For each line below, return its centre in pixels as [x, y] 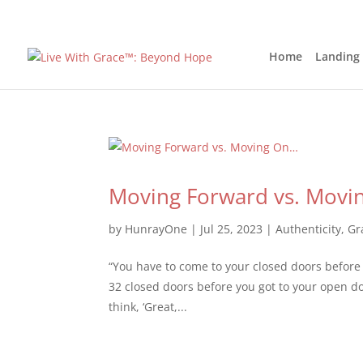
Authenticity [309, 229]
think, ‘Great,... [148, 307]
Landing [337, 56]
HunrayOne [156, 229]
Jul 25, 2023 [232, 229]
